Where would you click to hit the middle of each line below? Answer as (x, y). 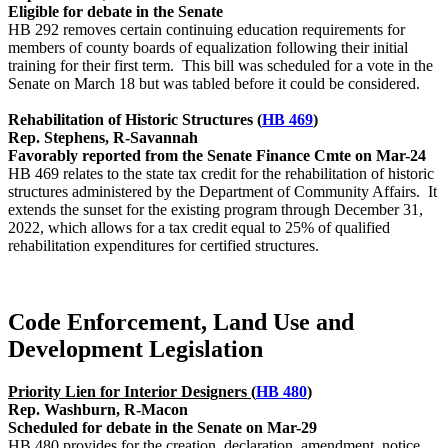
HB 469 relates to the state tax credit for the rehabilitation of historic (221, 174)
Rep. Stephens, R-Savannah (103, 138)
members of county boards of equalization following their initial (208, 48)
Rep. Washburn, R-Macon (98, 410)
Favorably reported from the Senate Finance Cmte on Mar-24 (217, 156)
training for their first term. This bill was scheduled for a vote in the (220, 66)
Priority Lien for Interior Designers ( (132, 392)
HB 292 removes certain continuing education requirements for (206, 30)
